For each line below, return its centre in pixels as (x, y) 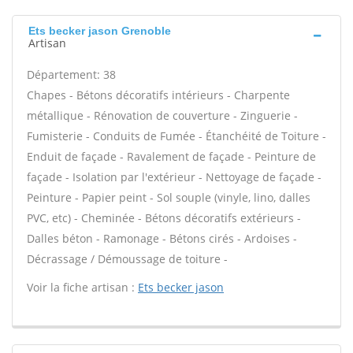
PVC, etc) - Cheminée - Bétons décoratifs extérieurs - (164, 218)
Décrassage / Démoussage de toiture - (127, 259)
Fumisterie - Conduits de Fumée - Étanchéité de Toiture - (176, 136)
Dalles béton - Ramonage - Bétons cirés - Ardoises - (162, 238)
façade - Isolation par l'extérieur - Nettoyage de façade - (174, 177)
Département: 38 (71, 74)
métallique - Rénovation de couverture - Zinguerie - (162, 115)
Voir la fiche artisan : (82, 287)
